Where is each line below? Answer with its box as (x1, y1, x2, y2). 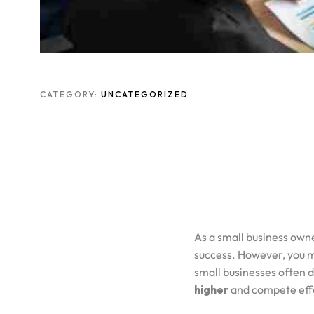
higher (194, 282, 228, 296)
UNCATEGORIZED (101, 89, 189, 100)
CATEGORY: (40, 89, 101, 100)
